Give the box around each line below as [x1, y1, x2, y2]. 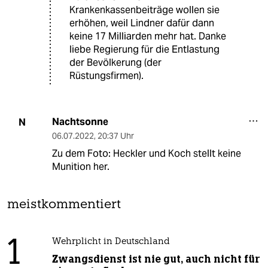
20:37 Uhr [97, 130, 134, 142]
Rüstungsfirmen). [69, 69, 144, 83]
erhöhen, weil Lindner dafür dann [69, 17, 214, 30]
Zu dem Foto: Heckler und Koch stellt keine [51, 147, 241, 160]
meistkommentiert [7, 199, 121, 212]
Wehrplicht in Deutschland [51, 237, 170, 247]
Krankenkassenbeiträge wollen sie [69, 4, 220, 17]
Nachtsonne [51, 115, 108, 129]
